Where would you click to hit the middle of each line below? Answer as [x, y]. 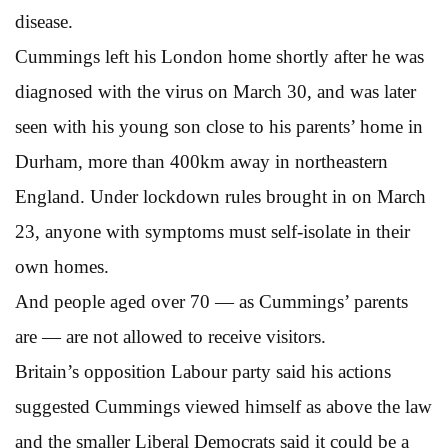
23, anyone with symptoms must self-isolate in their [212, 231]
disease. [44, 21]
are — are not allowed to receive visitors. [170, 336]
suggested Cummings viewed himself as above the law [223, 406]
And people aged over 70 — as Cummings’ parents [211, 301]
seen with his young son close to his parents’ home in [219, 126]
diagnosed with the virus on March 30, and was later [215, 91]
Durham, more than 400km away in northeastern [201, 161]
